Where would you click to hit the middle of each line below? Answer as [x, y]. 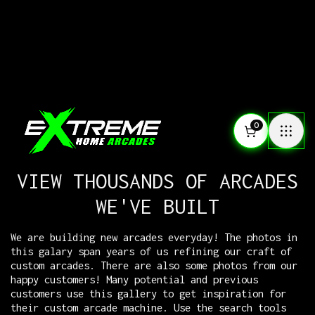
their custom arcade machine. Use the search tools [148, 308]
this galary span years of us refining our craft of [151, 251]
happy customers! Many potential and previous [134, 279]
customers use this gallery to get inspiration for [148, 294]
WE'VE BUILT [157, 206]
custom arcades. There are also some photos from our [154, 265]
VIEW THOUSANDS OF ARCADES [157, 181]
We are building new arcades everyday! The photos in [154, 237]
